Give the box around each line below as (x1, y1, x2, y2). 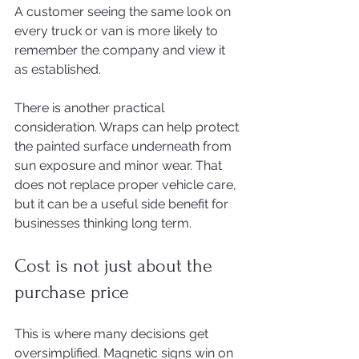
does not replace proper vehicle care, (14, 177, 240, 192)
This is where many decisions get (14, 326, 212, 341)
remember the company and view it (14, 42, 228, 58)
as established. (14, 62, 101, 77)
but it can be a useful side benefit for (14, 196, 232, 212)
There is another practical (14, 100, 167, 115)
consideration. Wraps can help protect (14, 119, 242, 135)
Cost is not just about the (14, 255, 217, 276)
